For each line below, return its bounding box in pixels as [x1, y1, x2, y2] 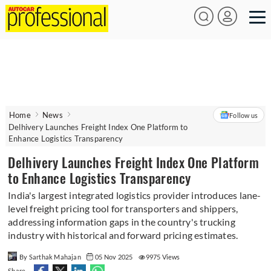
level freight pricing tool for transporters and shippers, [8, 203, 238, 214]
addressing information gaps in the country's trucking [8, 216, 235, 227]
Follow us [229, 111, 258, 119]
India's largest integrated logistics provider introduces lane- [8, 189, 261, 201]
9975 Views [145, 253, 180, 261]
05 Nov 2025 [94, 253, 134, 261]
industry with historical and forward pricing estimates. [8, 229, 238, 241]
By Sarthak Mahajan [19, 253, 83, 261]
